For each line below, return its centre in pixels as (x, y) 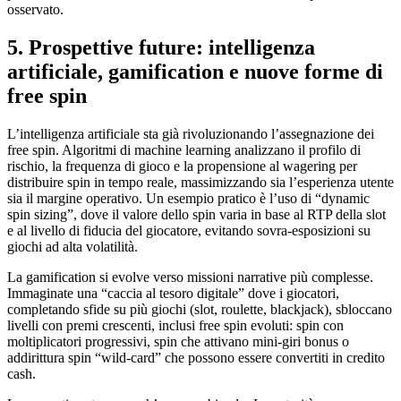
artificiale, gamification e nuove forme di (195, 72)
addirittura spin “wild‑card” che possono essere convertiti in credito (196, 358)
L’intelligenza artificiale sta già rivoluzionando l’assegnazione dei (191, 134)
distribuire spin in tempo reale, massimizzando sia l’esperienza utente (200, 183)
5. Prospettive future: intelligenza (161, 48)
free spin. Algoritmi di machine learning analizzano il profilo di (184, 150)
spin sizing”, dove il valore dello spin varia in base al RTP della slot (196, 215)
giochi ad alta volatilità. (73, 247)
